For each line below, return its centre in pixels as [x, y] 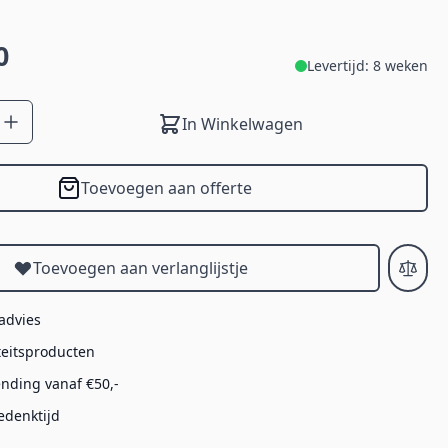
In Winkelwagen [243, 124]
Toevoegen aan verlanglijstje [141, 268]
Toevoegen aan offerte [167, 188]
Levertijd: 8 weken [367, 66]
